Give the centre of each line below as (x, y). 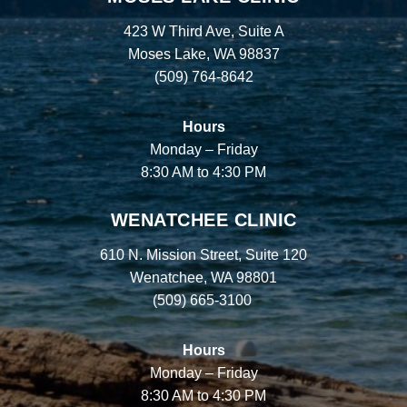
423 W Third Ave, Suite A (203, 31)
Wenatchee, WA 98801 (203, 277)
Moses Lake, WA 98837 (203, 54)
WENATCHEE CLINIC (203, 219)
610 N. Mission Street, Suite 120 (203, 254)
